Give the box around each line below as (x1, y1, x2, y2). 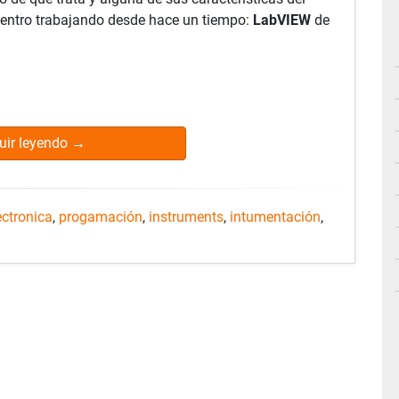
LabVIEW (253, 12, 314, 28)
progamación (59, 208, 142, 225)
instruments (149, 208, 224, 225)
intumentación (230, 208, 321, 225)
